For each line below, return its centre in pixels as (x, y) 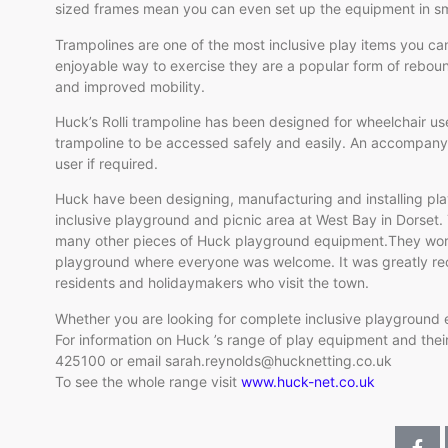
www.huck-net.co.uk (308, 381)
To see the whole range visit (148, 381)
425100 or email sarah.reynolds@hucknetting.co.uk (223, 360)
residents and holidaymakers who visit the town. (212, 283)
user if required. (106, 164)
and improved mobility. (132, 86)
